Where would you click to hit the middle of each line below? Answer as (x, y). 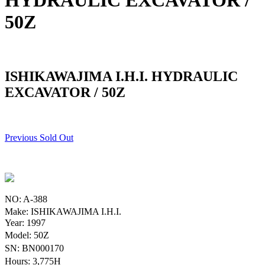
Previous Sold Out (39, 137)
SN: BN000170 (37, 248)
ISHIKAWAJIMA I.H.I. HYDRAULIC (121, 76)
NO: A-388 (26, 199)
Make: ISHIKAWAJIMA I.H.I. (66, 211)
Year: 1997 (25, 222)
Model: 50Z (30, 235)
